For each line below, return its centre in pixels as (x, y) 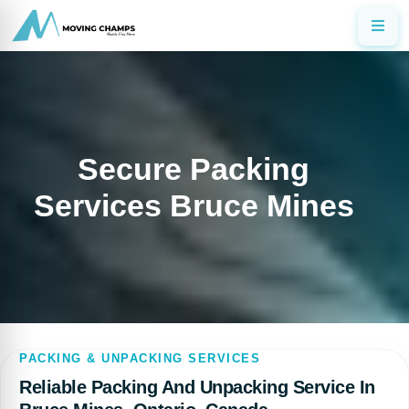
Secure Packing (194, 169)
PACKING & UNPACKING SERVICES (140, 358)
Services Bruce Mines (194, 205)
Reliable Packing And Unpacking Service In (197, 387)
